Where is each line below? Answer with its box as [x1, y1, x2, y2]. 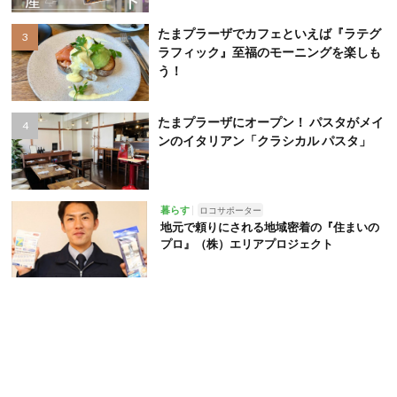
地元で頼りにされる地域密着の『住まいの [160, 219, 379, 234]
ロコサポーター [198, 204, 261, 215]
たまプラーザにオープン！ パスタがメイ [157, 114, 384, 130]
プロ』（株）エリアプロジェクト [160, 236, 333, 251]
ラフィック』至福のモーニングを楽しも [157, 44, 381, 60]
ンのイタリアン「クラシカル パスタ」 [157, 133, 371, 149]
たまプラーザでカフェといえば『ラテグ [157, 26, 381, 42]
